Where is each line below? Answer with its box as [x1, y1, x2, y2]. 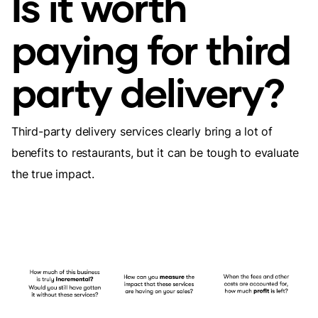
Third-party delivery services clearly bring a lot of [11, 124, 273, 138]
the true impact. [11, 166, 94, 181]
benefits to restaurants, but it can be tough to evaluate [11, 145, 300, 160]
